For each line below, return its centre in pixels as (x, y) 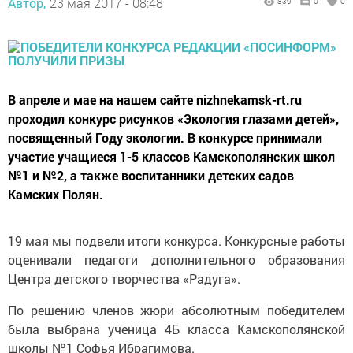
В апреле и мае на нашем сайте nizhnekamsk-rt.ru (155, 100)
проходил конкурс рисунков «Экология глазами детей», (173, 119)
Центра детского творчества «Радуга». (124, 279)
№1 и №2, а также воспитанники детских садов (151, 175)
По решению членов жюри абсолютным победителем (176, 310)
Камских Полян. (56, 194)
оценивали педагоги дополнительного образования (176, 260)
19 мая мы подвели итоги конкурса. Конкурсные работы (176, 241)
